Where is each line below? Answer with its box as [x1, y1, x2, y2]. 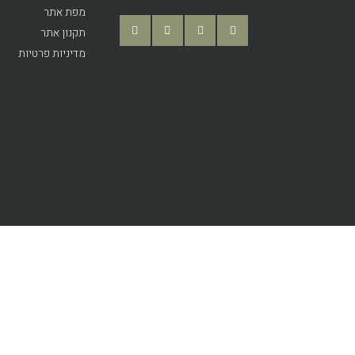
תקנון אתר [40, 25, 86, 42]
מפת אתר [44, 4, 86, 21]
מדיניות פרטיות [18, 45, 86, 63]
